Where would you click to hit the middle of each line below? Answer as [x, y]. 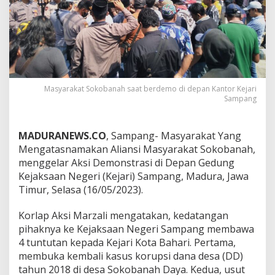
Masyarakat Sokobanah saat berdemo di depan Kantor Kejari [150, 88]
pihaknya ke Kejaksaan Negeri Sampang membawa [136, 229]
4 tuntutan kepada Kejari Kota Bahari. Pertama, [127, 242]
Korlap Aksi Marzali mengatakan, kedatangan [123, 215]
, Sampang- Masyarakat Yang [174, 135]
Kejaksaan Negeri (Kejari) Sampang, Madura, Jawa [134, 176]
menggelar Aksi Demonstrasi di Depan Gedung [126, 162]
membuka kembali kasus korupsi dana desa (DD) [131, 256]
